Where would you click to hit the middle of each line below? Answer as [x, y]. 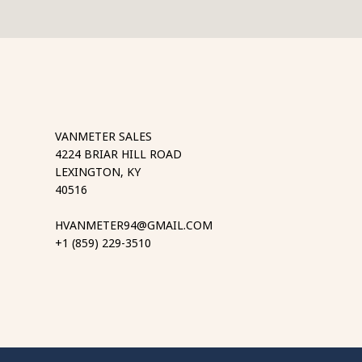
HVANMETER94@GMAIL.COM [134, 225]
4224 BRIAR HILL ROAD [118, 154]
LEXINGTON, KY [98, 172]
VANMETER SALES [103, 136]
